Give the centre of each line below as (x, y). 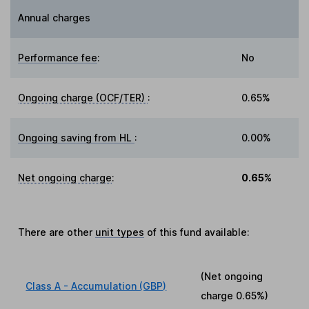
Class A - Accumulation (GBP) (96, 286)
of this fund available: (197, 232)
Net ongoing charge (65, 178)
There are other (57, 232)
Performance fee (58, 58)
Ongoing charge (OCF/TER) (83, 98)
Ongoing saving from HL (77, 138)
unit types (120, 232)
